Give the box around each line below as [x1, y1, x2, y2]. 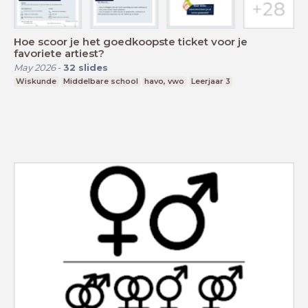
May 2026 [14, 61, 56, 73]
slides [78, 61, 108, 73]
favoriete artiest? [14, 46, 104, 60]
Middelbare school [63, 76, 138, 86]
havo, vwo [144, 76, 185, 86]
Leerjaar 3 [191, 76, 231, 86]
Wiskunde [16, 76, 57, 86]
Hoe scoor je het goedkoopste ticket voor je [14, 34, 247, 48]
